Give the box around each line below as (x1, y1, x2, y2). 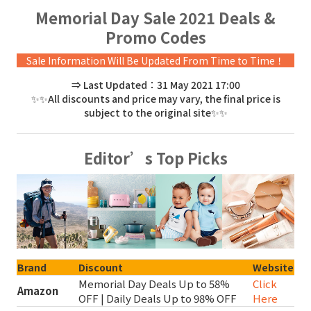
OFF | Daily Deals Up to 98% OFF (78, 290, 237, 305)
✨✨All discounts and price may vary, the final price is (31, 91, 280, 106)
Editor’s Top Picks (83, 146, 228, 169)
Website (253, 260, 294, 274)
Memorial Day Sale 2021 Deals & (35, 6, 276, 28)
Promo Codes (105, 25, 206, 48)
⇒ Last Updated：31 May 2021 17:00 (71, 77, 240, 92)
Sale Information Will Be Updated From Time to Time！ (26, 53, 285, 67)
